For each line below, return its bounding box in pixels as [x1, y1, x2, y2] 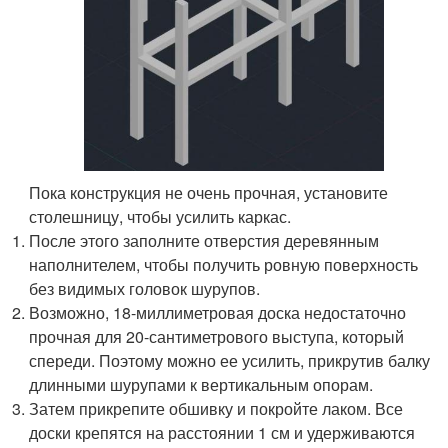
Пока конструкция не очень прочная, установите [29, 181, 389, 205]
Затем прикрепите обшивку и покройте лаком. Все [29, 397, 404, 421]
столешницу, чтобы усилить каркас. [29, 205, 292, 229]
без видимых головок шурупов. [29, 277, 261, 301]
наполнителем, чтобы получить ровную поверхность [29, 253, 419, 277]
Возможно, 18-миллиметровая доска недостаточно [29, 301, 407, 325]
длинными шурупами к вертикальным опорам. [29, 373, 374, 397]
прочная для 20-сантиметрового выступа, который [29, 325, 405, 349]
